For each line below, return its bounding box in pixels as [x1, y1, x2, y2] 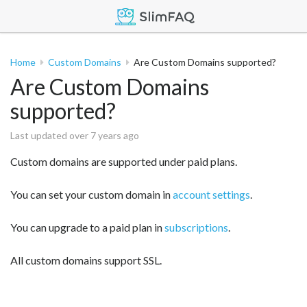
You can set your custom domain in [10, 188, 173, 201]
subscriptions [164, 221, 228, 234]
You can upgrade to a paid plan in [10, 221, 164, 234]
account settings [173, 188, 250, 201]
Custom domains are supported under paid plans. [10, 155, 237, 168]
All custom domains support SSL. [10, 254, 162, 267]
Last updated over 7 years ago [10, 130, 139, 141]
